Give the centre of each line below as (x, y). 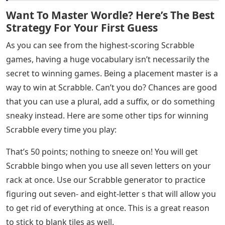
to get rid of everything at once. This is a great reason (108, 208)
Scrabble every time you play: (61, 129)
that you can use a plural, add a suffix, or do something (110, 101)
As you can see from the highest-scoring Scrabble (100, 45)
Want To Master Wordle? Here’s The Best (110, 15)
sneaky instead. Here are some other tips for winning (107, 115)
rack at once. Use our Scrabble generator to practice (106, 180)
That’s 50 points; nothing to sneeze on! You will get (102, 151)
